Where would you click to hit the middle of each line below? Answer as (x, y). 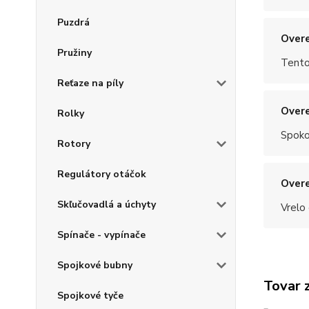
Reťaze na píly (90, 83)
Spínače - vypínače (101, 235)
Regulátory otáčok (102, 174)
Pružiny (74, 53)
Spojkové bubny (95, 265)
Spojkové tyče (90, 296)
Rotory (74, 144)
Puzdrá (73, 22)
